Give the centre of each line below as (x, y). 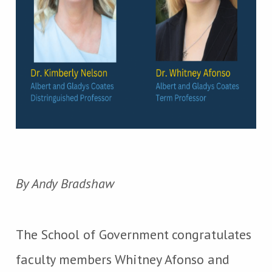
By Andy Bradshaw (65, 183)
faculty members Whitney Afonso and (123, 259)
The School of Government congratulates (134, 234)
